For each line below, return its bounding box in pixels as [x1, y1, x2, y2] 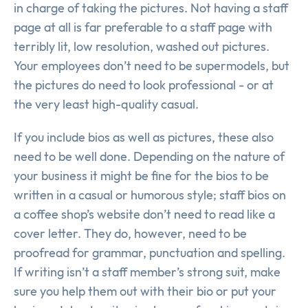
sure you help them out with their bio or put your [14, 283, 276, 300]
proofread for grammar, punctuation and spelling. [14, 245, 285, 261]
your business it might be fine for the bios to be [14, 168, 269, 184]
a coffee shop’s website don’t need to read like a [14, 206, 275, 223]
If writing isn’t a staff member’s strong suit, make [14, 264, 280, 280]
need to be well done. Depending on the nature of [14, 148, 285, 165]
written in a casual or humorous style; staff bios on [14, 187, 286, 203]
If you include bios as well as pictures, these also [14, 129, 274, 146]
